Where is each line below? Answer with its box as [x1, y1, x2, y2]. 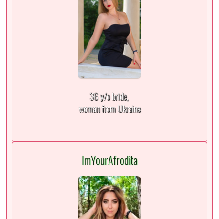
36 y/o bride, [89, 90, 130, 103]
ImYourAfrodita [81, 153, 138, 168]
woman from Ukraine [78, 102, 141, 115]
